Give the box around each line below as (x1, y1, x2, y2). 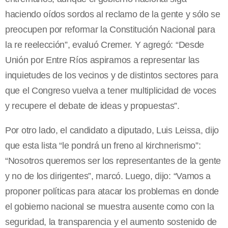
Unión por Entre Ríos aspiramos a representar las (5, 55, 199, 66)
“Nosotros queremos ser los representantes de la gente (5, 156, 221, 166)
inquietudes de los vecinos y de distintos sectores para (5, 70, 218, 81)
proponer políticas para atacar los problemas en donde (5, 186, 219, 197)
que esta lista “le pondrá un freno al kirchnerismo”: (5, 140, 201, 151)
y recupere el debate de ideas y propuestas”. (5, 101, 180, 111)
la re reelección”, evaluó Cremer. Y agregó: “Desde (5, 40, 205, 50)
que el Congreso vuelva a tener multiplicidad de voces (5, 85, 217, 96)
